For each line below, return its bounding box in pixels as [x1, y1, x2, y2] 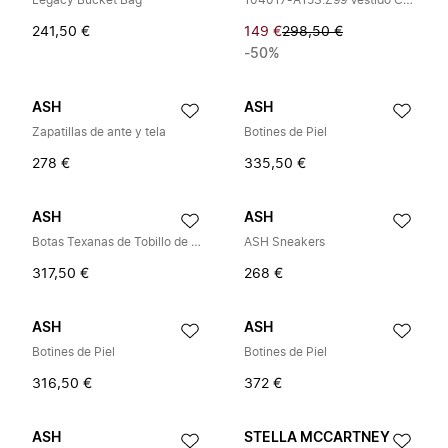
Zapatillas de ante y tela [32, 126, 166, 138]
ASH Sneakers [244, 236, 325, 248]
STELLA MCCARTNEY [244, 431, 390, 445]
